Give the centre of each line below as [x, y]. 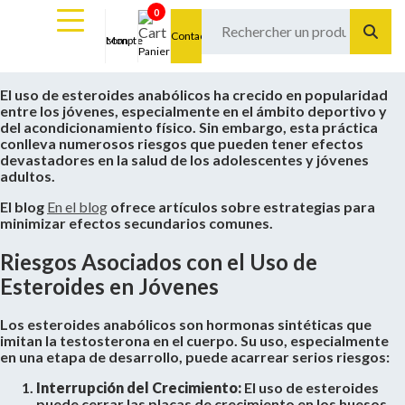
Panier [155, 51]
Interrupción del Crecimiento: [139, 387]
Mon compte [125, 40]
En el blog [77, 207]
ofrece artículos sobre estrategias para [241, 207]
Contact [189, 36]
